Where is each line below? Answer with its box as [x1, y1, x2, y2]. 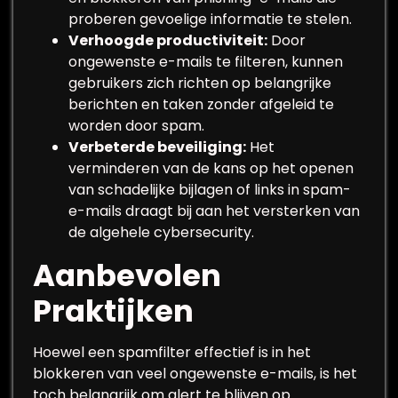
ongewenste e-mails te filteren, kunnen [68, 52, 343, 72]
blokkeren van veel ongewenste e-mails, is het [33, 363, 357, 384]
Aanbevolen [33, 254, 221, 297]
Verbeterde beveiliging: [68, 137, 246, 157]
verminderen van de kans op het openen [68, 158, 354, 179]
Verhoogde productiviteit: [68, 30, 267, 51]
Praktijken [33, 290, 194, 332]
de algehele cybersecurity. [68, 222, 254, 243]
